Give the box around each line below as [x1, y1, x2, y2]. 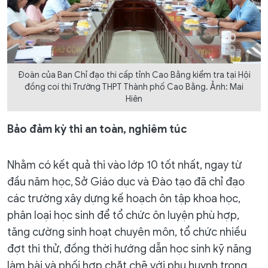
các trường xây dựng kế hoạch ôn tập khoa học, [7, 191, 240, 205]
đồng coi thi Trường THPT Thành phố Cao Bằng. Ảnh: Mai [25, 81, 243, 92]
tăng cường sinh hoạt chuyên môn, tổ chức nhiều [7, 225, 246, 239]
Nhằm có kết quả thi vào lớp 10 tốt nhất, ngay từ [7, 158, 242, 172]
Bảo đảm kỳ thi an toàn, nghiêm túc [7, 122, 187, 136]
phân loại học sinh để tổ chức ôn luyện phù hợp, [7, 208, 239, 222]
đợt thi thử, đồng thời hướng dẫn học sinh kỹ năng [7, 242, 251, 255]
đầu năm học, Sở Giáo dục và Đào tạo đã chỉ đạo [7, 175, 245, 188]
